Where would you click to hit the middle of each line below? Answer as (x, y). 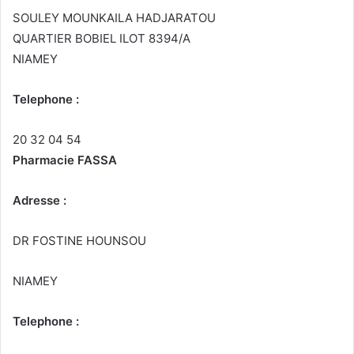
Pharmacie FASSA (65, 160)
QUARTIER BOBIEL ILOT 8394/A (102, 39)
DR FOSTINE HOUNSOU (79, 241)
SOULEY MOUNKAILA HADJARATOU (114, 18)
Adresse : (40, 201)
